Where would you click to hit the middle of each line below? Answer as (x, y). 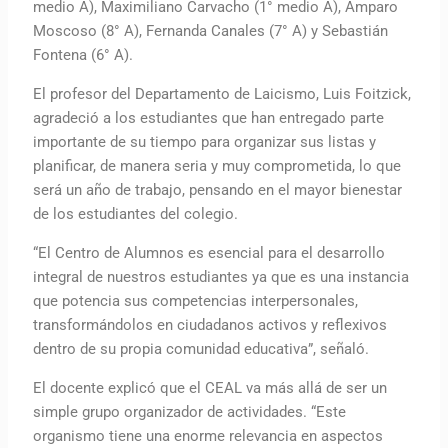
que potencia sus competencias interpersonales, (196, 300)
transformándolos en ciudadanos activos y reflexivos (210, 324)
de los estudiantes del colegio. (136, 213)
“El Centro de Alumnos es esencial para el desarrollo (209, 252)
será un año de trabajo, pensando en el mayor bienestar (218, 189)
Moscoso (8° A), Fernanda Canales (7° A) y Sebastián (211, 30)
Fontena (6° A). (83, 54)
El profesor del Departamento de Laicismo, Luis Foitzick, (222, 93)
